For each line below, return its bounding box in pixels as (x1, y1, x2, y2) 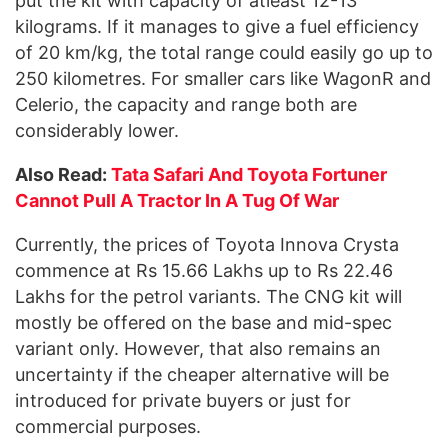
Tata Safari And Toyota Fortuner (111, 163, 387, 185)
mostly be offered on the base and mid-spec (15, 311, 392, 333)
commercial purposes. (15, 415, 201, 437)
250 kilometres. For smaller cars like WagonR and (15, 67, 431, 89)
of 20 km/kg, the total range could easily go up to (15, 41, 433, 63)
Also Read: (15, 163, 111, 185)
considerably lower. (15, 119, 179, 141)
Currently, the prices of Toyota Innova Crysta (15, 233, 399, 255)
